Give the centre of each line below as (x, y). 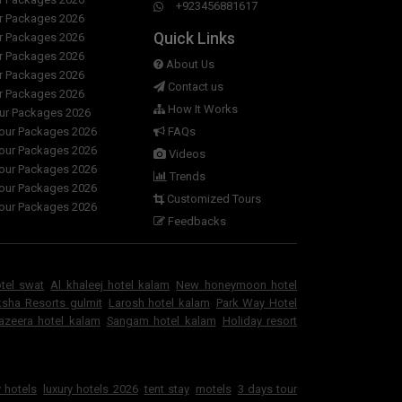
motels (213, 389)
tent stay (166, 389)
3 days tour (267, 389)
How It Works (201, 109)
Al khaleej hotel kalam (110, 285)
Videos (186, 154)
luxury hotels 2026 (91, 389)
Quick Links (194, 39)
